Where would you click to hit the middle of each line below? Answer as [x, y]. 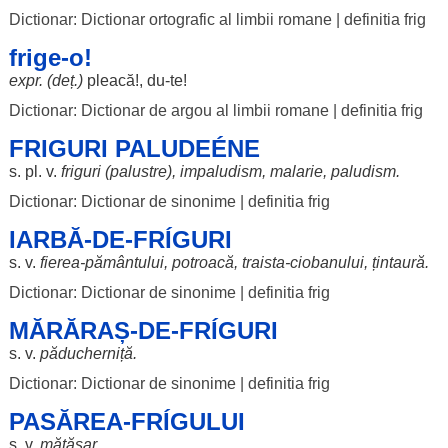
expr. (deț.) [45, 80]
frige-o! [50, 57]
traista [263, 262]
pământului [124, 262]
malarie [296, 171]
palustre [138, 171]
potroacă [202, 262]
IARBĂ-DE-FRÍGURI [120, 239]
